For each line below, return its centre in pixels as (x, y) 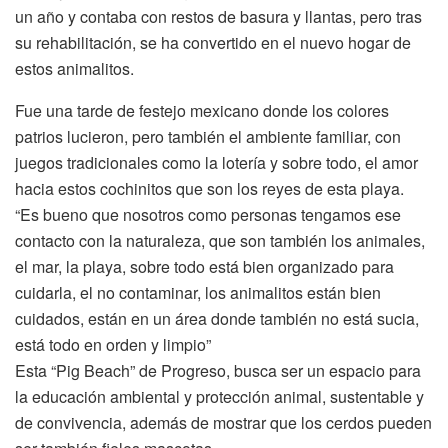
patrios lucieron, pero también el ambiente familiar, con (208, 136)
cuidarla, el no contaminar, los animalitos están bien (198, 292)
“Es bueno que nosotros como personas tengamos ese (208, 214)
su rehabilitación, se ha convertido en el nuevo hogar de (213, 42)
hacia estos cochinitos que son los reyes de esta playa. (209, 188)
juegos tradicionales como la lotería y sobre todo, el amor (216, 162)
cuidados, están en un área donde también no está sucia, (217, 318)
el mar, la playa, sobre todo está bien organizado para (204, 266)
